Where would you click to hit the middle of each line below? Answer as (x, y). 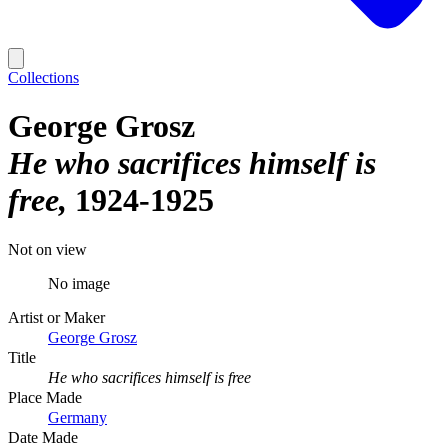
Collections (43, 77)
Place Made (45, 397)
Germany (77, 417)
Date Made (43, 437)
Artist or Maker (56, 317)
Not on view (47, 249)
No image (79, 283)
